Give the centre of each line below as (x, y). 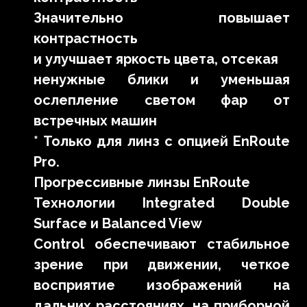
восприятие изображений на (162, 285)
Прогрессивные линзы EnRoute (142, 183)
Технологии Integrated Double (162, 203)
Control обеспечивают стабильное (162, 244)
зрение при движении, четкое (162, 265)
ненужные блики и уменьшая (162, 80)
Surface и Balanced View (118, 224)
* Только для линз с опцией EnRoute (162, 142)
